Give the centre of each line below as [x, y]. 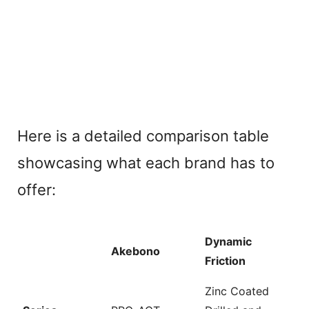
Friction [225, 260]
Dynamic [228, 241]
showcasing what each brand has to [146, 162]
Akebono [136, 251]
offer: [37, 189]
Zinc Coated [237, 291]
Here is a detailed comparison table [143, 136]
